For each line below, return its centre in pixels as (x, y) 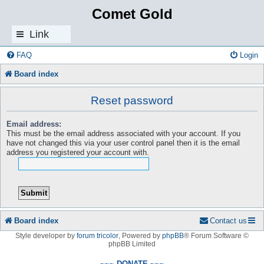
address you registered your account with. (78, 152)
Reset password (132, 100)
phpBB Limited (132, 244)
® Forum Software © (216, 235)
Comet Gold (132, 14)
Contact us (228, 220)
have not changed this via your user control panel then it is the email (123, 143)
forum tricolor (98, 235)
